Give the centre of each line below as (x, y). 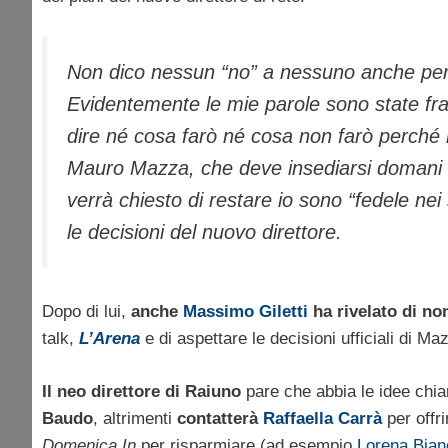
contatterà (220, 418)
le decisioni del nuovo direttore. (204, 231)
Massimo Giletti (245, 312)
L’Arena (109, 339)
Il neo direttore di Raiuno (144, 391)
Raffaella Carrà (322, 418)
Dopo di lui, (86, 312)
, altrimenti (135, 418)
